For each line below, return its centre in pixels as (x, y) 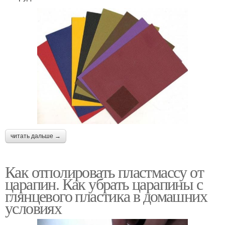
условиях (33, 207)
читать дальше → (36, 136)
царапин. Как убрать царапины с (104, 183)
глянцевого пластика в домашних (106, 195)
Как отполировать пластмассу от (104, 171)
